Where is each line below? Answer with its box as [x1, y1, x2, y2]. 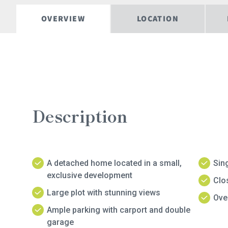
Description [32, 103, 128, 127]
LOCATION [136, 13, 179, 24]
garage [47, 217, 74, 227]
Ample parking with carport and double [47, 205, 190, 215]
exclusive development [47, 170, 132, 180]
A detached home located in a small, [47, 158, 182, 168]
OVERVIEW [41, 13, 85, 24]
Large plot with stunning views [47, 187, 160, 197]
